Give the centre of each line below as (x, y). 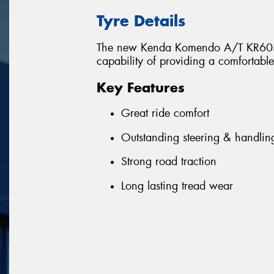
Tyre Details (141, 20)
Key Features (141, 87)
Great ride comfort (165, 113)
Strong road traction (169, 162)
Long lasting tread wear (177, 186)
